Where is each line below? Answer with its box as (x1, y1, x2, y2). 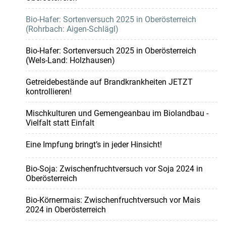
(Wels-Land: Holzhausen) (25, 55, 115, 66)
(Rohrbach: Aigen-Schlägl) (25, 24, 119, 34)
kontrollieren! (25, 87, 72, 97)
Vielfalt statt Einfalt (25, 118, 94, 128)
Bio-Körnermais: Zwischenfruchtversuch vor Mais (25, 195, 200, 205)
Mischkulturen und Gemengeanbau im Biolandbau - (25, 108, 208, 119)
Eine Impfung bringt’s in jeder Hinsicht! (25, 140, 162, 150)
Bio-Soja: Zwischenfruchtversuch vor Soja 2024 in (25, 164, 203, 174)
